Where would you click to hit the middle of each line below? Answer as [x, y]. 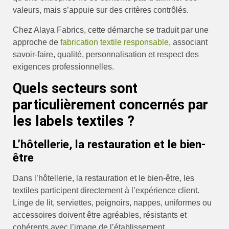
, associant [188, 42]
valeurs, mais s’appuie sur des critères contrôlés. [101, 10]
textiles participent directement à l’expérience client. [106, 191]
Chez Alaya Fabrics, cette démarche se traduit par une [111, 30]
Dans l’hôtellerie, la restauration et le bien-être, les [104, 178]
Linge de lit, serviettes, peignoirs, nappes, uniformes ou [112, 203]
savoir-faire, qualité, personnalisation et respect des [106, 54]
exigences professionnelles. [63, 66]
